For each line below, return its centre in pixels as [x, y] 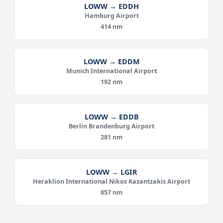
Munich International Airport [111, 71]
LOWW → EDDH [111, 6]
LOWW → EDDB [111, 117]
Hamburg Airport [111, 16]
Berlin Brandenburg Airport [111, 126]
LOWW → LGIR [111, 172]
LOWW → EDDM [111, 61]
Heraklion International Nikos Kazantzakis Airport [111, 181]
